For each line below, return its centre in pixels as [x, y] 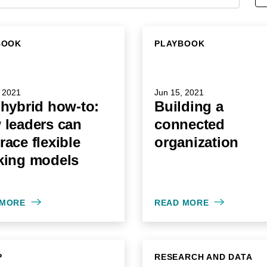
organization [196, 142]
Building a [189, 106]
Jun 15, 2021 [179, 92]
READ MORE [182, 203]
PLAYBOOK [180, 44]
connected [190, 124]
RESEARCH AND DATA [204, 257]
